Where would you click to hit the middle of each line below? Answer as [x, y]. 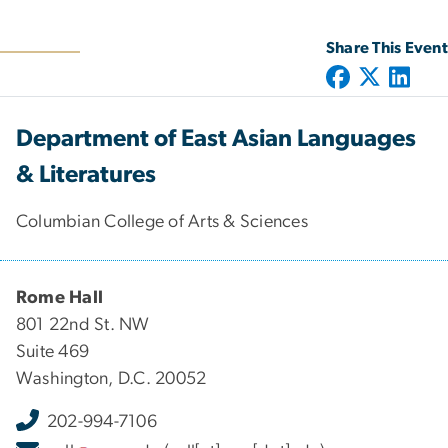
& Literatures [86, 174]
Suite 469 [53, 351]
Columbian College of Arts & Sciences [162, 221]
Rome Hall [60, 297]
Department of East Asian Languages [216, 138]
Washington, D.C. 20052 [111, 378]
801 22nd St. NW [83, 324]
